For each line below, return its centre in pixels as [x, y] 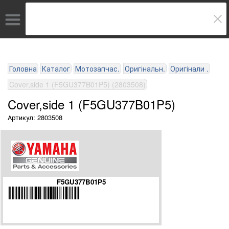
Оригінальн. [145, 68]
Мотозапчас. [97, 68]
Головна [23, 68]
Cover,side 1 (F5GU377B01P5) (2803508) [77, 84]
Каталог [56, 68]
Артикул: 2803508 [35, 117]
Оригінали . [189, 68]
